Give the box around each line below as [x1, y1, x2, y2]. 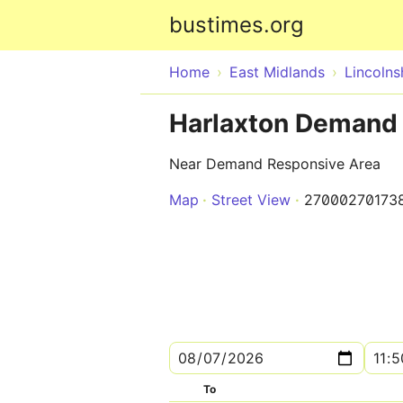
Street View [211, 191, 291, 209]
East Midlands [229, 63, 325, 81]
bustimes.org [169, 12, 304, 38]
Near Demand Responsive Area [169, 155, 381, 173]
